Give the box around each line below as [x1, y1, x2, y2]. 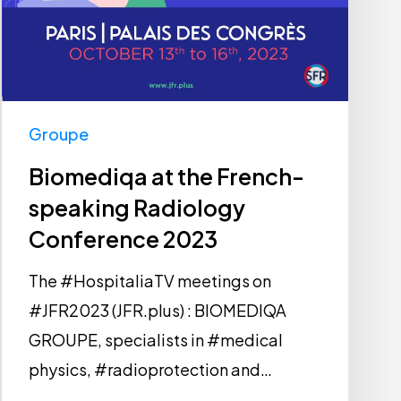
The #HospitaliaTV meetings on [29, 270, 272, 292]
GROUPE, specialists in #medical [29, 329, 284, 351]
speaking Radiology [29, 193, 246, 223]
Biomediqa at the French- [29, 162, 305, 192]
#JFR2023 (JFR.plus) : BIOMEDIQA [29, 300, 287, 321]
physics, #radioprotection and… [29, 359, 273, 380]
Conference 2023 [29, 225, 218, 254]
